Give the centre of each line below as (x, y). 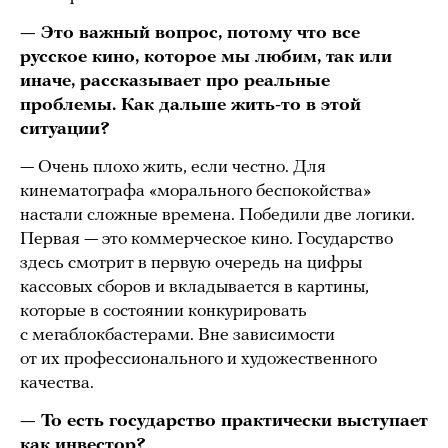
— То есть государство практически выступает (224, 421)
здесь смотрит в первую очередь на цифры (191, 263)
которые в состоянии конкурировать (163, 311)
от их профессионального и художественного (198, 359)
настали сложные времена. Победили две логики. (217, 215)
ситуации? (65, 129)
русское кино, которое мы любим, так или (206, 57)
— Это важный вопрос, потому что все (190, 33)
